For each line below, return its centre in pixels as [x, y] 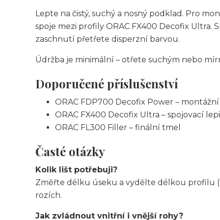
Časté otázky [70, 151]
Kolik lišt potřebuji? [76, 170]
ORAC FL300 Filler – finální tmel [118, 127]
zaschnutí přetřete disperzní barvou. [108, 39]
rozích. [49, 195]
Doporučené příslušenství [107, 83]
